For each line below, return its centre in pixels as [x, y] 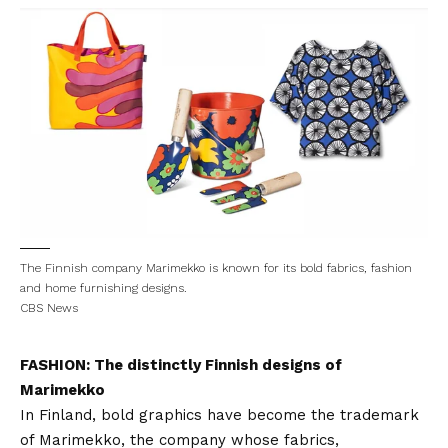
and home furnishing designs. [103, 287]
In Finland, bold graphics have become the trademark [219, 414]
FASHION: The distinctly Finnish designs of [181, 364]
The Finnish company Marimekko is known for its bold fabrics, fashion [216, 267]
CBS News [49, 307]
